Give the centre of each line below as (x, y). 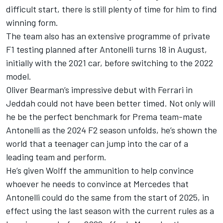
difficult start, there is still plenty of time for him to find (111, 9)
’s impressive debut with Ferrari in (128, 90)
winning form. (32, 23)
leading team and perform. (56, 157)
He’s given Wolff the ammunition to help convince (100, 170)
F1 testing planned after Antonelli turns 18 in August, (107, 50)
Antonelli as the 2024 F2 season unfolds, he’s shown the (111, 130)
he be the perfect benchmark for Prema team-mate (104, 117)
